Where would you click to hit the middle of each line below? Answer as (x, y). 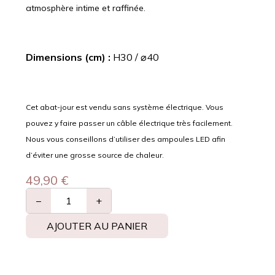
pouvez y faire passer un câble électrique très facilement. (129, 123)
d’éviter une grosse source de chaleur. (96, 155)
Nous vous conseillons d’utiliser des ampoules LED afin (126, 139)
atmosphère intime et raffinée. (86, 8)
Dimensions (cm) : (68, 57)
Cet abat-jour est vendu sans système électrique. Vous (125, 107)
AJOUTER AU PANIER (97, 226)
